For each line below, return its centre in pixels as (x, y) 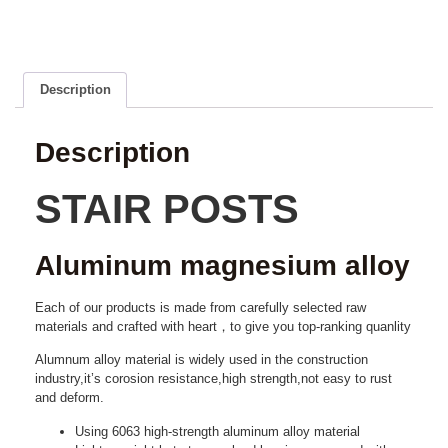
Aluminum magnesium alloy (222, 265)
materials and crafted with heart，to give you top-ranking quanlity (223, 326)
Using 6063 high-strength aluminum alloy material (217, 431)
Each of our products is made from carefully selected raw (200, 307)
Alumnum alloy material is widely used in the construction (201, 360)
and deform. (69, 398)
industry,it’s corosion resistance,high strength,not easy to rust (213, 379)
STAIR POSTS (167, 208)
